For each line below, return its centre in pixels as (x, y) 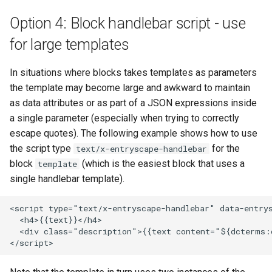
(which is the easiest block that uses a (162, 164)
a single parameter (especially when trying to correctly (124, 118)
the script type (42, 148)
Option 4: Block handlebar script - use (128, 23)
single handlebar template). (67, 179)
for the (225, 148)
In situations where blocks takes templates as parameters (133, 73)
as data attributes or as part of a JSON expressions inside (133, 103)
